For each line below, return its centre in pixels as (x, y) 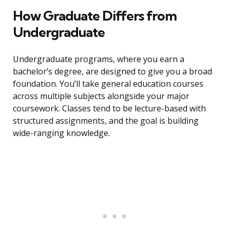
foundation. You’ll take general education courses (108, 84)
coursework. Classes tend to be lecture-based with (109, 109)
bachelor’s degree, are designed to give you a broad (112, 72)
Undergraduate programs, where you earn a (99, 59)
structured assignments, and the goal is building (106, 121)
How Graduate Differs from (95, 16)
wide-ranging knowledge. (61, 133)
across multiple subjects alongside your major (101, 96)
